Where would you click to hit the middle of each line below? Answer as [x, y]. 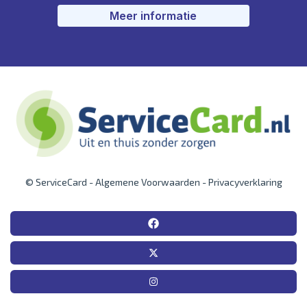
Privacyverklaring [245, 182]
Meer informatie [153, 15]
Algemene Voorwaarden [146, 182]
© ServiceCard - [59, 182]
